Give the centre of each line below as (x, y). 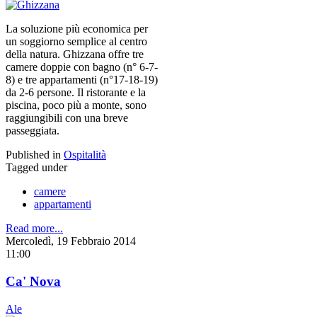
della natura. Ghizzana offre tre (75, 54)
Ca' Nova (33, 281)
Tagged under (36, 168)
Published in (33, 155)
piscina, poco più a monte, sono (76, 105)
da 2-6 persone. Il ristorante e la (76, 93)
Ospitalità (85, 155)
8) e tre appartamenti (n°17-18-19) (82, 80)
